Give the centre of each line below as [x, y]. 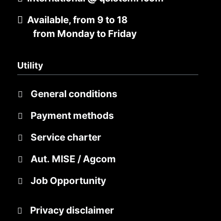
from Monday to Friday [84, 33]
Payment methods [72, 115]
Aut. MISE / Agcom [73, 159]
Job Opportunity [68, 180]
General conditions [74, 93]
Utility [30, 65]
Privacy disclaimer [72, 210]
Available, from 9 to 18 [77, 19]
